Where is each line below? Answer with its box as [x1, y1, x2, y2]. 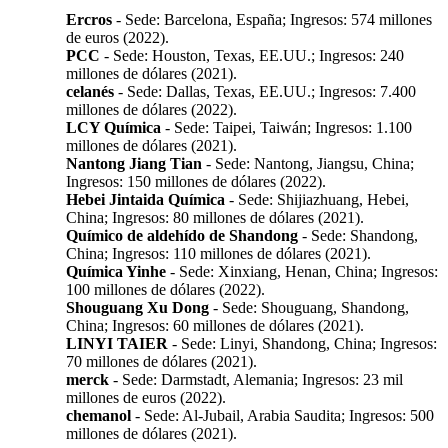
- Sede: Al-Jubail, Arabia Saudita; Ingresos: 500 [131, 407, 434, 425]
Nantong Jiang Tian [66, 155, 202, 173]
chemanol [66, 407, 131, 425]
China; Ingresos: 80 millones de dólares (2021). [66, 209, 364, 227]
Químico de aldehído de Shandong [66, 227, 298, 245]
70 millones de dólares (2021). [66, 353, 257, 371]
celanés [66, 83, 114, 101]
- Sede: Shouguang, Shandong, [209, 299, 409, 317]
